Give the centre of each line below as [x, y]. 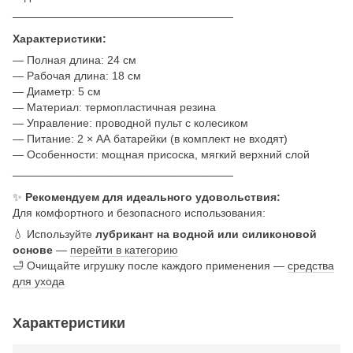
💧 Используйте [54, 234]
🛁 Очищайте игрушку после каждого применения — [150, 265]
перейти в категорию [124, 249]
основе [33, 249]
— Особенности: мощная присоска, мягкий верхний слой [161, 154]
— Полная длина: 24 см [74, 59]
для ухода [39, 281]
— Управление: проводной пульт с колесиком [130, 123]
